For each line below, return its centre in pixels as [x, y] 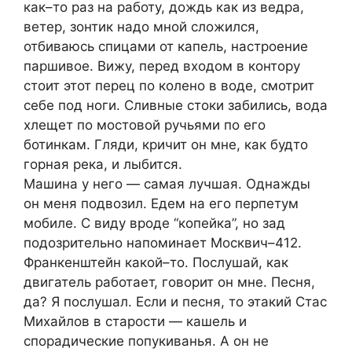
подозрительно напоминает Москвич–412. [163, 243]
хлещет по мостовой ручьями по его [145, 125]
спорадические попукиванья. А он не [146, 341]
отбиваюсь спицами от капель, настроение [166, 47]
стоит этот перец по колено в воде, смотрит [169, 86]
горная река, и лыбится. [103, 165]
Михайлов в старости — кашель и [135, 322]
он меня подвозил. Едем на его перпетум [161, 204]
